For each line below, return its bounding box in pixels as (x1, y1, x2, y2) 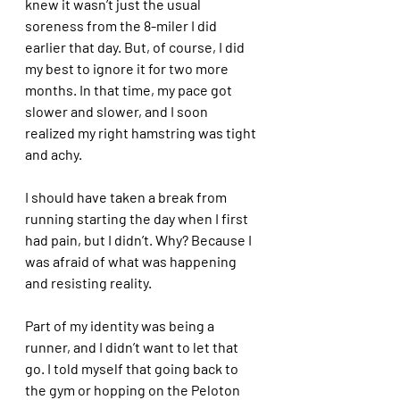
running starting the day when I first (25, 209, 251, 227)
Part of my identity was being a (25, 316, 217, 334)
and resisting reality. (25, 273, 154, 291)
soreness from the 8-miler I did (25, 16, 220, 34)
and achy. (25, 145, 85, 162)
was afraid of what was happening (25, 252, 239, 270)
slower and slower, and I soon (25, 102, 211, 120)
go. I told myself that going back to (25, 359, 241, 377)
